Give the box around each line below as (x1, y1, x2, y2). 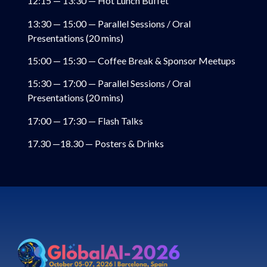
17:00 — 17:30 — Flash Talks (27, 114, 143, 126)
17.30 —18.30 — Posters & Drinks (27, 138, 164, 150)
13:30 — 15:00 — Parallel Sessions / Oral (27, 17, 191, 29)
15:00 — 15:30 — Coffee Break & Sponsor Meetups (27, 54, 235, 66)
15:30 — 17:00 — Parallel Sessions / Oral (27, 77, 191, 89)
